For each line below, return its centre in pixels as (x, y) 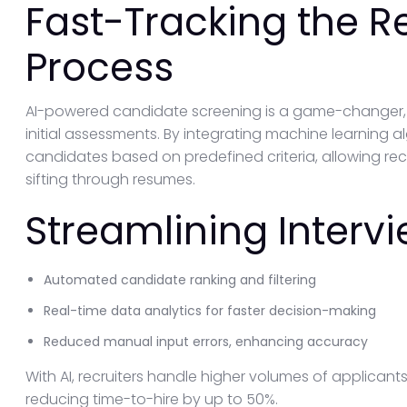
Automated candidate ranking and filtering (180, 280)
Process (99, 68)
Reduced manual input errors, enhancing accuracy (206, 342)
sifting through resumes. (110, 179)
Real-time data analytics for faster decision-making (210, 311)
